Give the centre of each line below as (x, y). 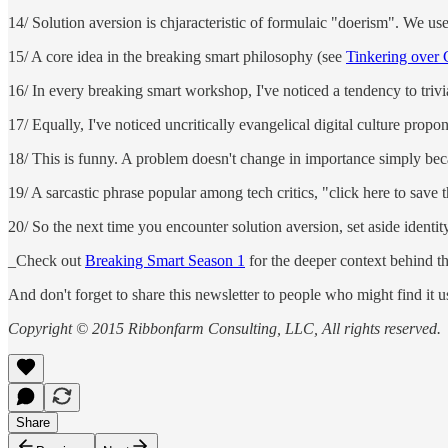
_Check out (46, 260)
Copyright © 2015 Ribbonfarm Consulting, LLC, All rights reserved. (224, 328)
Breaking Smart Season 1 (165, 260)
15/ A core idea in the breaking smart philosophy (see (177, 56)
